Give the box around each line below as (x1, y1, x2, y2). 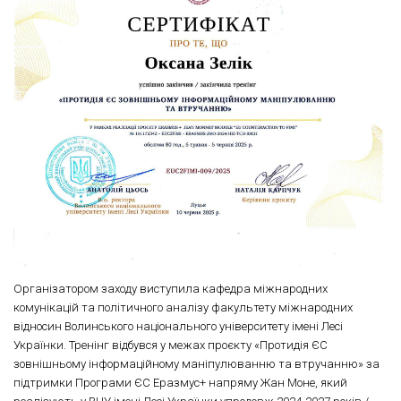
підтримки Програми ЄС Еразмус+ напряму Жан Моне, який (13, 376, 347, 390)
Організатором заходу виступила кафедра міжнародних (13, 282, 328, 296)
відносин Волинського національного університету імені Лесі (13, 320, 343, 334)
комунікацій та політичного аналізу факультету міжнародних (13, 301, 353, 315)
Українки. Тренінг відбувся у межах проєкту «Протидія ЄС (13, 338, 328, 353)
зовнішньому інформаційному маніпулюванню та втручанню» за (13, 357, 380, 371)
